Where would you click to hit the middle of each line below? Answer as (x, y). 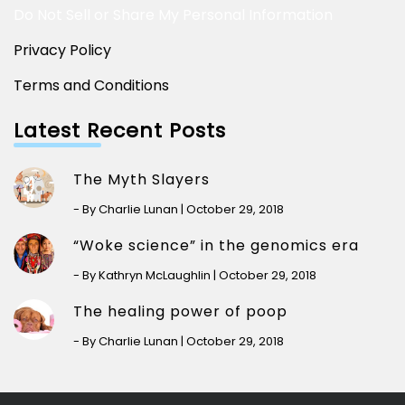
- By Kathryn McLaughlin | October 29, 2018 (194, 276)
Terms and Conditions (91, 86)
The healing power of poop (180, 312)
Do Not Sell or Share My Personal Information (173, 15)
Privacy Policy (62, 51)
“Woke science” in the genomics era (216, 246)
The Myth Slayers (141, 180)
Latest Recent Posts (120, 131)
